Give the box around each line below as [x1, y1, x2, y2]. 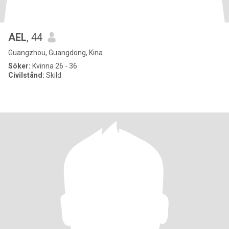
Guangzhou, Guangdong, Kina [8, 49, 103, 57]
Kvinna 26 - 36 [31, 62, 77, 70]
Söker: [8, 62, 31, 70]
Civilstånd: [8, 71, 44, 79]
